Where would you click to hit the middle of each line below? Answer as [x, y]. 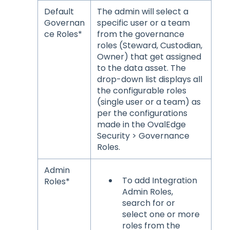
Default [59, 11]
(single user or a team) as [149, 102]
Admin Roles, [147, 191]
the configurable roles [141, 90]
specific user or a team [143, 23]
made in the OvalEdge [141, 124]
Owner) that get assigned [149, 56]
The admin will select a [142, 11]
